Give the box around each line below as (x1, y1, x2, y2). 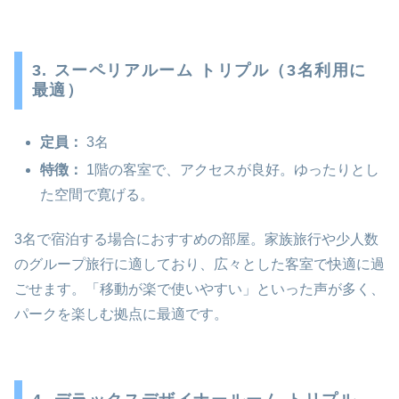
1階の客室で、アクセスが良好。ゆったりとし (83, 161, 380, 177)
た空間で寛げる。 (40, 186, 155, 202)
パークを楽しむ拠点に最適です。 (14, 306, 228, 322)
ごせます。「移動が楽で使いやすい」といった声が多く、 (14, 281, 385, 297)
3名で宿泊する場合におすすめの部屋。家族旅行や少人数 (14, 232, 379, 248)
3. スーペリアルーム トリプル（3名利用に (31, 61, 367, 80)
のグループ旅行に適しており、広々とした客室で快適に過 (14, 256, 385, 273)
